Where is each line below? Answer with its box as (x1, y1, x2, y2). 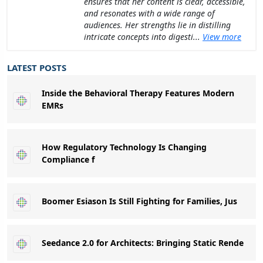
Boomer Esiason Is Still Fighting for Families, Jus (42, 195, 237, 207)
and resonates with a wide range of (84, 8, 214, 19)
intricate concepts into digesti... (84, 31, 203, 43)
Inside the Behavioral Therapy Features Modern (42, 87, 234, 99)
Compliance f (42, 154, 95, 166)
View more (203, 31, 241, 43)
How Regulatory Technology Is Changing (42, 141, 207, 153)
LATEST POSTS (7, 62, 66, 74)
